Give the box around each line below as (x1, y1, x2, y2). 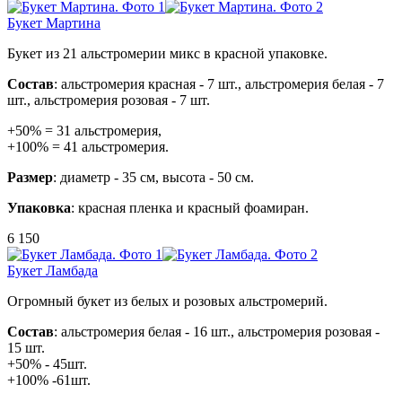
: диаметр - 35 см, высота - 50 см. (53, 169, 254, 185)
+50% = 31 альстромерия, (7, 122, 162, 138)
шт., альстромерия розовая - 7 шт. (7, 92, 210, 108)
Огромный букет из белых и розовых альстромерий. (7, 293, 328, 309)
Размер (7, 169, 53, 185)
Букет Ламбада (7, 262, 98, 278)
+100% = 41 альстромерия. (7, 138, 169, 154)
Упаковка (7, 199, 71, 215)
